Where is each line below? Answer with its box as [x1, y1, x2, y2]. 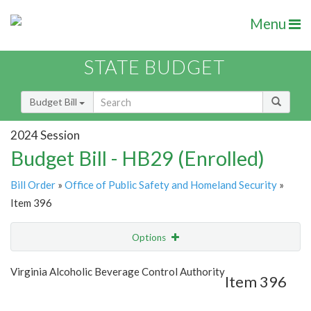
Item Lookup [14, 289, 69, 301]
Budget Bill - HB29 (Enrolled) [10, 146, 264, 171]
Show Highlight [81, 260, 145, 271]
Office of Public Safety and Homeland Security [65, 178, 277, 192]
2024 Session [10, 127, 80, 142]
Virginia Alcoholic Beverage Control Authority [10, 265, 225, 278]
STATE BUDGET [84, 56, 225, 79]
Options [132, 232, 168, 244]
